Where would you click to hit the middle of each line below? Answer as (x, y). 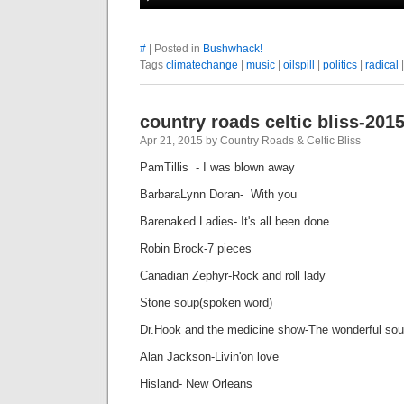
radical (382, 65)
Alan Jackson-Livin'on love (209, 357)
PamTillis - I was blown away (217, 167)
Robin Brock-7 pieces (196, 248)
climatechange (202, 65)
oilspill (299, 65)
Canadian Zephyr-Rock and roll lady (233, 275)
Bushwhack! (233, 49)
